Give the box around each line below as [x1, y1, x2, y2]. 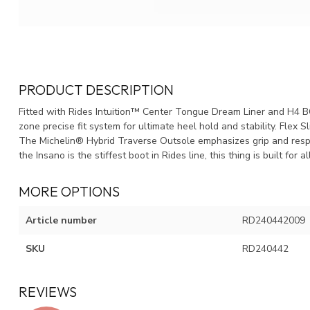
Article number [26, 213, 97, 227]
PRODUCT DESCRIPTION [19, 80, 174, 98]
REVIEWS [19, 282, 77, 300]
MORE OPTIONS [19, 182, 120, 200]
